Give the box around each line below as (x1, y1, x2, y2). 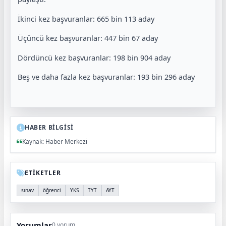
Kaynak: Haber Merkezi (22, 137, 87, 146)
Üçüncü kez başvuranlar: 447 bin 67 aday (18, 33, 158, 43)
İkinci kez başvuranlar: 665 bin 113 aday (18, 13, 154, 24)
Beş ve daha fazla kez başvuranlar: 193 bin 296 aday (18, 72, 195, 82)
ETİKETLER (25, 168, 61, 177)
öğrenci (43, 187, 61, 194)
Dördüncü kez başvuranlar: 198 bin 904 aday (18, 52, 171, 63)
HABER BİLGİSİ (25, 123, 74, 132)
